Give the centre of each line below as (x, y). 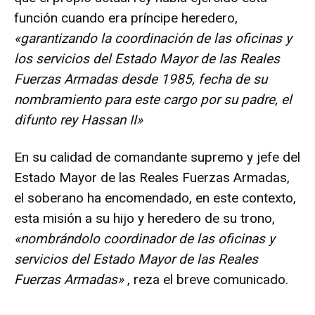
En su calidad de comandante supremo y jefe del (157, 157)
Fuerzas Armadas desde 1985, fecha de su (141, 79)
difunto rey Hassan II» (78, 120)
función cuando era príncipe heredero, (126, 18)
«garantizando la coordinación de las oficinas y (153, 39)
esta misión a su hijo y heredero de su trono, (144, 219)
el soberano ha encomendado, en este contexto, (155, 198)
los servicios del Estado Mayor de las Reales (147, 59)
